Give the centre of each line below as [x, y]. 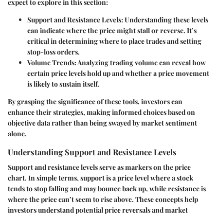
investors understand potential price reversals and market [98, 210]
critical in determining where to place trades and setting [114, 41]
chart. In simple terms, [44, 178]
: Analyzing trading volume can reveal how [140, 62]
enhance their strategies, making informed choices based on [101, 112]
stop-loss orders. [54, 52]
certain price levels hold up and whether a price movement [118, 73]
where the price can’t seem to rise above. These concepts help [103, 199]
